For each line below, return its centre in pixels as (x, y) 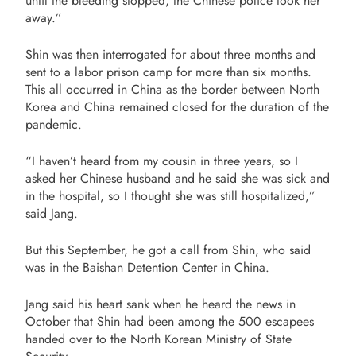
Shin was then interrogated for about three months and (170, 54)
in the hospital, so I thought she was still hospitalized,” (170, 196)
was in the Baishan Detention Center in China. (147, 267)
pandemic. (54, 124)
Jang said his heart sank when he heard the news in (161, 304)
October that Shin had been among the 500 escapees (170, 321)
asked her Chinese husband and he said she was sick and (178, 178)
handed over (61, 339)
